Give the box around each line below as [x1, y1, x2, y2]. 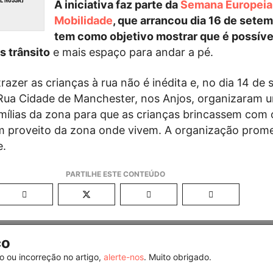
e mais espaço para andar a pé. [50, 46, 214, 59]
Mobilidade [54, 14, 113, 27]
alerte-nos [104, 252, 144, 263]
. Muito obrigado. [144, 252, 212, 263]
